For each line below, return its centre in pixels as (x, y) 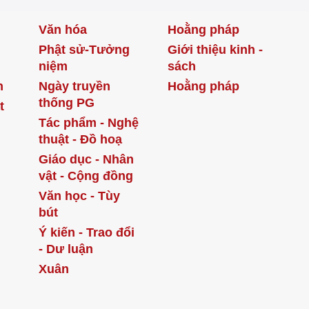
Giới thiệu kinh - (215, 49)
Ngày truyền (74, 86)
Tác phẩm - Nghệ (88, 122)
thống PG (66, 102)
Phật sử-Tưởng (84, 49)
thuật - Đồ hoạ (80, 139)
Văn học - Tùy (79, 196)
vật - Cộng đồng (86, 176)
